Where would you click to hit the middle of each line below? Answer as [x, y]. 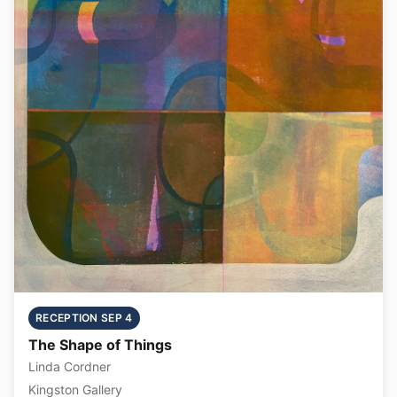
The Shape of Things [100, 344]
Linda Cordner [70, 366]
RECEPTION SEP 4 [84, 317]
